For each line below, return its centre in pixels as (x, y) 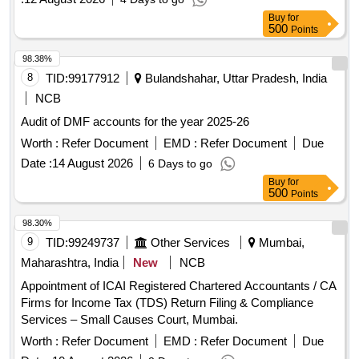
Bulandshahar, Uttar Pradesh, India (234, 79)
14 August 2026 (93, 163)
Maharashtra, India (70, 263)
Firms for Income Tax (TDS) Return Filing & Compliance (167, 303)
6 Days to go (180, 164)
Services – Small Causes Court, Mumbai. (129, 320)
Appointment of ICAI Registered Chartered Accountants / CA (179, 286)
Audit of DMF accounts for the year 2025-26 (135, 122)
